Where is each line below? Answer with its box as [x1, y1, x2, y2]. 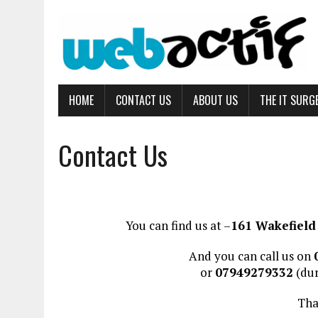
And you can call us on [188, 248, 314, 264]
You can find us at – [125, 217, 231, 234]
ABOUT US [193, 92, 238, 109]
